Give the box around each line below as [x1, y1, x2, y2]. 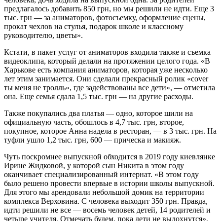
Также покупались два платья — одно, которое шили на [4, 109, 193, 117]
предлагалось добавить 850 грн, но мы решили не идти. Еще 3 [4, 4, 214, 13]
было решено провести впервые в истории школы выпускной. [4, 179, 215, 187]
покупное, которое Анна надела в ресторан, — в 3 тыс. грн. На [4, 126, 217, 135]
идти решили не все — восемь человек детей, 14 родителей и [4, 205, 211, 214]
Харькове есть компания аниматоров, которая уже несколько [4, 65, 208, 74]
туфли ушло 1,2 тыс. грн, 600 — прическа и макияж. [4, 135, 181, 144]
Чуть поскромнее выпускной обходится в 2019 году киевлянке [4, 152, 215, 161]
